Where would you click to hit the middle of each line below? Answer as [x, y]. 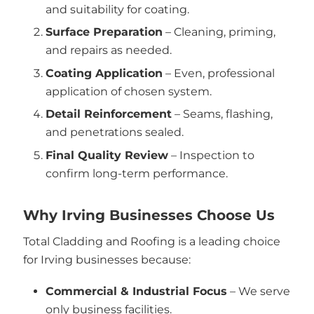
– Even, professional [219, 73]
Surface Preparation [104, 32]
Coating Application [104, 73]
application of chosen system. [129, 91]
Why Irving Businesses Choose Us [149, 215]
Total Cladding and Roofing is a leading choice [151, 241]
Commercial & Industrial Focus [136, 291]
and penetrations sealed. [115, 132]
